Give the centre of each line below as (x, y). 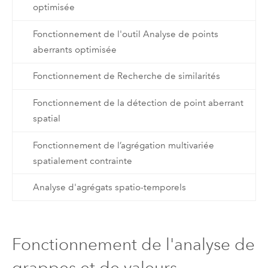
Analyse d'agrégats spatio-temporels (109, 188)
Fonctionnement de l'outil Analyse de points (125, 34)
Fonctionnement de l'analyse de (133, 244)
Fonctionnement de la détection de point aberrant (138, 103)
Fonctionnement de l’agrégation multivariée (123, 145)
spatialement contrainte (82, 161)
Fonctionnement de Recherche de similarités (126, 76)
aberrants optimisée (74, 49)
